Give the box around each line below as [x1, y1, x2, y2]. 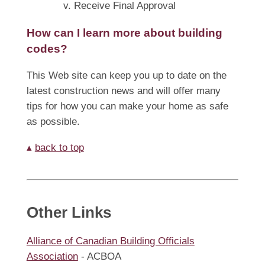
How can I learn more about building [26, 27, 222, 40]
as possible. [26, 116, 80, 128]
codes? [26, 43, 67, 56]
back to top [34, 142, 84, 154]
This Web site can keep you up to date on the [26, 70, 227, 82]
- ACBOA [77, 251, 121, 263]
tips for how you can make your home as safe [26, 101, 228, 112]
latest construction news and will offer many [26, 85, 221, 97]
